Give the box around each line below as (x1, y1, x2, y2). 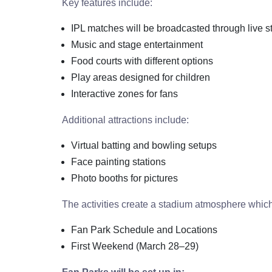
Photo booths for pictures (71, 172, 178, 183)
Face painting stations (71, 156, 166, 167)
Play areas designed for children (71, 72, 210, 83)
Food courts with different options (71, 55, 213, 66)
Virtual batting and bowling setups (71, 140, 217, 151)
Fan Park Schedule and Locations (71, 224, 217, 235)
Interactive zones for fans (71, 88, 178, 99)
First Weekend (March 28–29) (71, 240, 199, 251)
